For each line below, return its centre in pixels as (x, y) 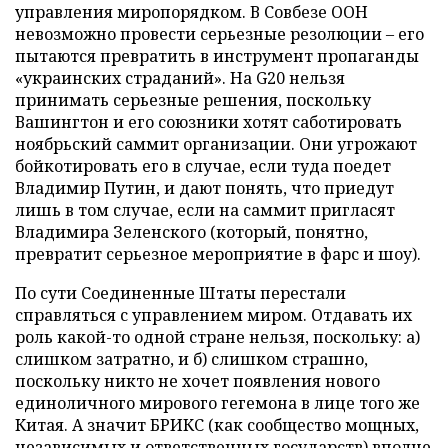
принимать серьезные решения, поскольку (193, 99)
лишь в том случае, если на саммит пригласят (205, 209)
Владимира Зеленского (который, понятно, (191, 231)
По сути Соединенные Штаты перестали (180, 292)
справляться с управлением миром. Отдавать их (213, 314)
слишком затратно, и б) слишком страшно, (191, 358)
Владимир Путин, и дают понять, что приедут (204, 187)
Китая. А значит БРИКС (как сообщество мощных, (217, 424)
